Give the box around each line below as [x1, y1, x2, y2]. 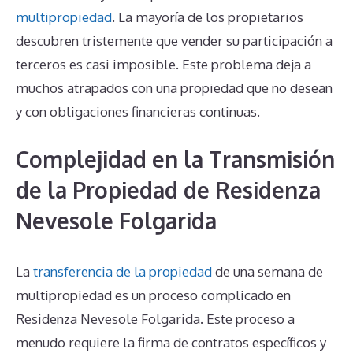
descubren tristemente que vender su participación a [16, 32, 333, 50]
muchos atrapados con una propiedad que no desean [16, 80, 333, 97]
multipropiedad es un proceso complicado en [16, 286, 291, 303]
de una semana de [212, 262, 323, 280]
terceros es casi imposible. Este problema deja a [16, 56, 311, 73]
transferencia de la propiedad [33, 262, 212, 280]
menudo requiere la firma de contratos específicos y [16, 333, 326, 351]
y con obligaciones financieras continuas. [16, 103, 260, 121]
